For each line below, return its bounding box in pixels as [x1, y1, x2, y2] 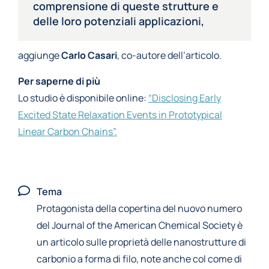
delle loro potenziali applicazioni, [33, 14, 204, 28]
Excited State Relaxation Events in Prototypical [18, 108, 222, 121]
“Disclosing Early [148, 91, 221, 104]
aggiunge [18, 49, 61, 62]
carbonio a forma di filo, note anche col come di [37, 252, 242, 265]
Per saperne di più [18, 74, 100, 88]
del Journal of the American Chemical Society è [37, 219, 243, 232]
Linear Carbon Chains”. [18, 125, 117, 138]
